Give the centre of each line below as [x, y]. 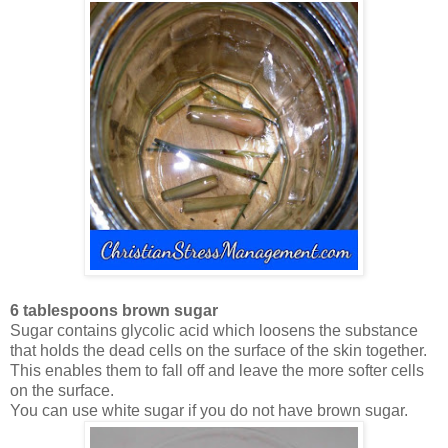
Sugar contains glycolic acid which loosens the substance [214, 331]
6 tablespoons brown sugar [114, 311]
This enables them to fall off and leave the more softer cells [217, 371]
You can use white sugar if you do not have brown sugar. [209, 411]
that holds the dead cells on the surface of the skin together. [218, 351]
